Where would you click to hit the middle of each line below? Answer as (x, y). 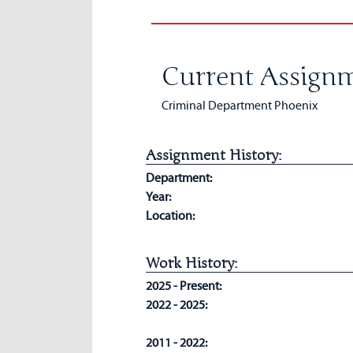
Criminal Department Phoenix (239, 105)
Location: (170, 215)
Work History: (191, 263)
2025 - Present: (184, 285)
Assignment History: (213, 155)
